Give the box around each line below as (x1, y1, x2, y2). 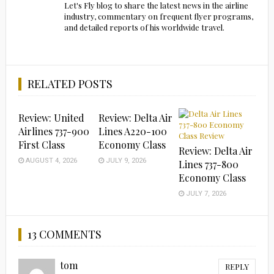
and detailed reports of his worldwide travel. (64, 22, 225, 33)
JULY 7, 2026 (184, 190, 227, 198)
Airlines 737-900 (18, 125, 89, 138)
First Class (18, 138, 65, 152)
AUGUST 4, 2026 (23, 157, 77, 165)
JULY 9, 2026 (104, 157, 147, 165)
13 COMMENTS (27, 227, 102, 242)
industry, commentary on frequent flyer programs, (64, 11, 254, 22)
